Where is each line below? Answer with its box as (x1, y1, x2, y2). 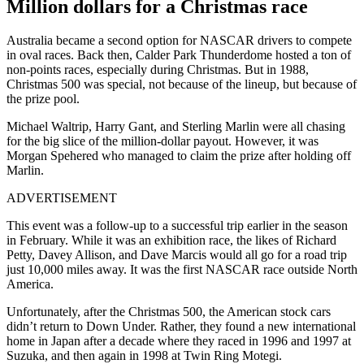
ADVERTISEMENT (6, 191, 117, 206)
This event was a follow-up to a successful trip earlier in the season (6, 219, 348, 233)
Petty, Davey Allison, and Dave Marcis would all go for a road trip (6, 248, 347, 262)
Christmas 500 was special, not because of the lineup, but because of (6, 77, 357, 92)
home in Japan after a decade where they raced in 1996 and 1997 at (6, 334, 351, 349)
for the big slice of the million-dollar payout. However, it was (6, 134, 318, 149)
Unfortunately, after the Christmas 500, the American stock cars (6, 305, 331, 319)
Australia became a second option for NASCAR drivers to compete (6, 33, 352, 48)
